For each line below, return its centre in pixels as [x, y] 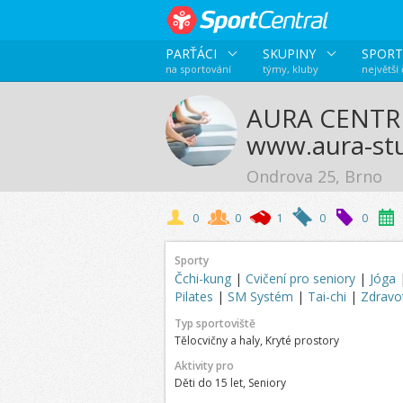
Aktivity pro [204, 366]
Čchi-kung [204, 278]
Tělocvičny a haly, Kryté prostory [256, 340]
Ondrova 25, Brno [314, 176]
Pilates [195, 296]
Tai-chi [328, 296]
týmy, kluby [290, 69]
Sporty [191, 260]
